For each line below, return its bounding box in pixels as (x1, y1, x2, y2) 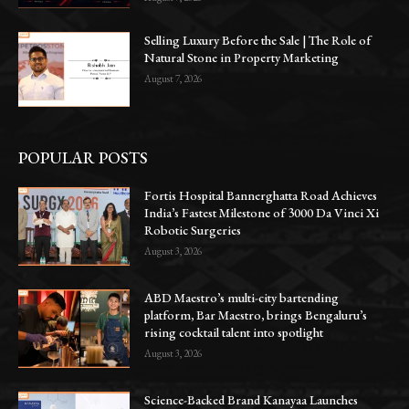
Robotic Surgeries (144, 222, 242, 239)
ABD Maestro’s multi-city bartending (144, 288, 340, 306)
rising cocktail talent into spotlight (144, 323, 324, 341)
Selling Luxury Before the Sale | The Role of (144, 32, 372, 49)
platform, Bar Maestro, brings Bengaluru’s (144, 306, 368, 323)
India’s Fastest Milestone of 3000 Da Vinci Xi (144, 204, 380, 222)
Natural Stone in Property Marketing (144, 49, 340, 67)
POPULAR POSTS (18, 147, 148, 169)
